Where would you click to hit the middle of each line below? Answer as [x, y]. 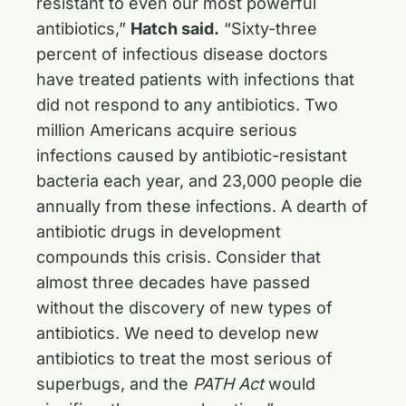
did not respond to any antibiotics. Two [187, 105]
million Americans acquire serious [167, 130]
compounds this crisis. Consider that [179, 257]
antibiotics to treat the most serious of [184, 358]
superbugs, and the [112, 384]
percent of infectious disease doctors [182, 54]
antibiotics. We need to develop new [178, 333]
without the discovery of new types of [184, 308]
